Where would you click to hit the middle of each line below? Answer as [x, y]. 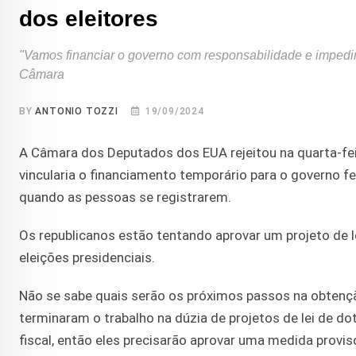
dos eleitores [89, 19]
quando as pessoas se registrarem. [125, 197]
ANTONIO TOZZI [77, 112]
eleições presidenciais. [87, 258]
